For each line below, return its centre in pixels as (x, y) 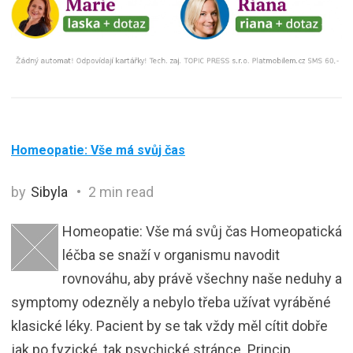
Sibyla (49, 191)
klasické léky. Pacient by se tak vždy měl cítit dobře (169, 325)
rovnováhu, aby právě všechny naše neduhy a (202, 278)
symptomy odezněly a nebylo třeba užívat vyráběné (171, 302)
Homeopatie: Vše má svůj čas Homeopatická (202, 231)
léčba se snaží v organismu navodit (171, 255)
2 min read (119, 191)
